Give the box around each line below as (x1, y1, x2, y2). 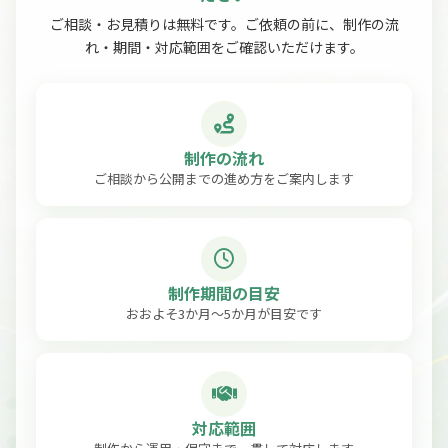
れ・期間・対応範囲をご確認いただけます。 (84, 36, 364, 57)
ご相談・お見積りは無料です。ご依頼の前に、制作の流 (49, 13, 399, 34)
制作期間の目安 (168, 280, 280, 305)
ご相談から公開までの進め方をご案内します (94, 168, 354, 188)
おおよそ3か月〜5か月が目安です (126, 303, 322, 323)
